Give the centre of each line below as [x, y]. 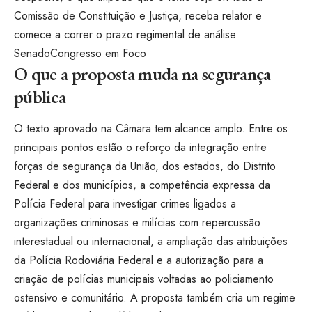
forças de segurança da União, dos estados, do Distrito [145, 166]
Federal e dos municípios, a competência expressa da [142, 185]
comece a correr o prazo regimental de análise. [126, 34]
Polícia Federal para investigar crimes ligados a [125, 204]
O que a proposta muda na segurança [142, 73]
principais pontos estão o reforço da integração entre [140, 148]
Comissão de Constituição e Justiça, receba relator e [138, 15]
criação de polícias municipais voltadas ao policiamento [144, 279]
